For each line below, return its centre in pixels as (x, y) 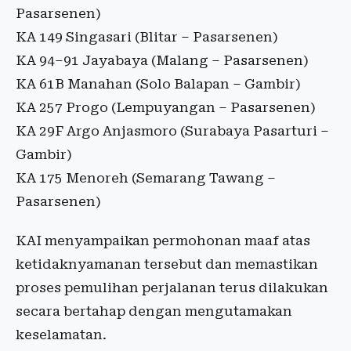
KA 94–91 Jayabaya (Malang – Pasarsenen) (162, 61)
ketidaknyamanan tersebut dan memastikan (167, 264)
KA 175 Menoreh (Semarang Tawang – (146, 178)
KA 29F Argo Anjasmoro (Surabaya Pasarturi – (172, 131)
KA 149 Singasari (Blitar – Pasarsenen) (147, 37)
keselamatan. (61, 335)
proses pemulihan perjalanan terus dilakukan (172, 288)
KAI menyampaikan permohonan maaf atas (163, 241)
